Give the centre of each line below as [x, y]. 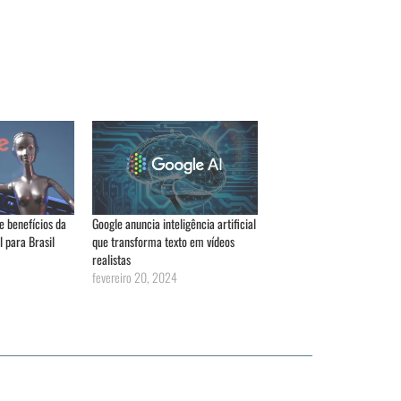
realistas [112, 259]
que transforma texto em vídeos [164, 241]
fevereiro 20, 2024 [135, 277]
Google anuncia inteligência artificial [175, 223]
